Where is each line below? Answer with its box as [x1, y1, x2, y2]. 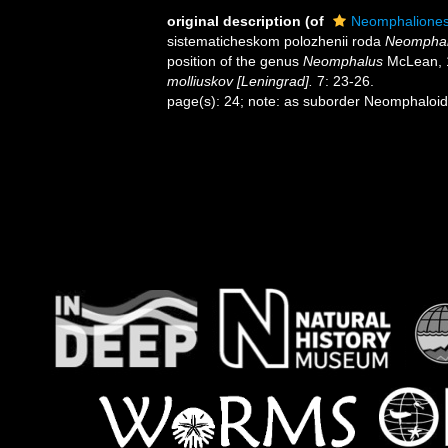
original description [167, 13, 301, 29]
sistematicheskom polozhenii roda [167, 33, 385, 49]
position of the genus [167, 53, 303, 69]
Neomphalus [303, 53, 383, 69]
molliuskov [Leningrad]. [167, 73, 313, 89]
